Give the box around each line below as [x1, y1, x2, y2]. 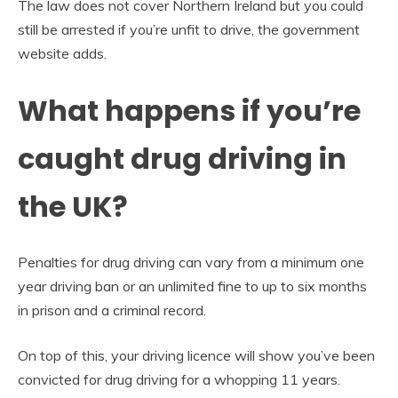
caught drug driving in [18, 139, 346, 179]
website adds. [18, 44, 107, 63]
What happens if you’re [18, 91, 361, 131]
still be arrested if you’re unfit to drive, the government [18, 20, 360, 39]
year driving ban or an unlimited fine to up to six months [18, 276, 367, 295]
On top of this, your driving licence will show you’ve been [18, 346, 375, 364]
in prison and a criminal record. [18, 300, 206, 319]
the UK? [18, 187, 128, 227]
